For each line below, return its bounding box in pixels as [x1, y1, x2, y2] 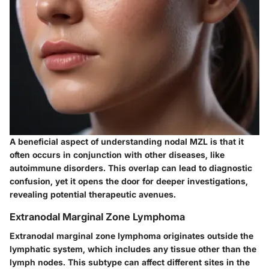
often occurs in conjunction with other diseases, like [10, 149, 225, 160]
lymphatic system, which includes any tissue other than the [10, 244, 256, 254]
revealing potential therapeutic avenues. [10, 189, 176, 199]
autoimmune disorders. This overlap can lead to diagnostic [10, 162, 252, 173]
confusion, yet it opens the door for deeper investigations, [10, 175, 248, 186]
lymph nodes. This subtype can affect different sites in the [10, 257, 250, 267]
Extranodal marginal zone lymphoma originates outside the [10, 231, 253, 241]
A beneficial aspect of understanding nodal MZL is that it [10, 136, 244, 147]
